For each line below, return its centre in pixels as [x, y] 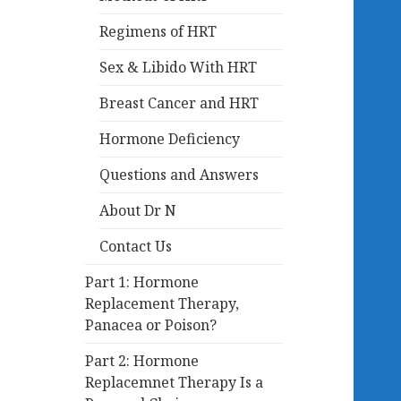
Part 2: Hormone [142, 361]
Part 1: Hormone [142, 282]
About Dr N [138, 211]
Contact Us [136, 247]
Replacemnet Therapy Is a [175, 383]
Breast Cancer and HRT [179, 103]
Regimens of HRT [158, 32]
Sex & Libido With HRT [179, 68]
